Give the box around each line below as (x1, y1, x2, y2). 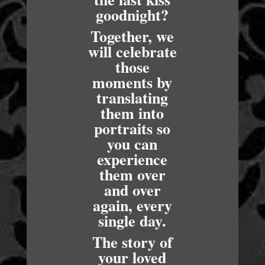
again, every (92, 194, 172, 216)
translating (96, 86, 169, 109)
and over (104, 179, 161, 201)
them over (99, 163, 166, 186)
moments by (92, 71, 173, 93)
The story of (92, 231, 173, 253)
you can (107, 132, 158, 155)
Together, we (91, 25, 174, 47)
